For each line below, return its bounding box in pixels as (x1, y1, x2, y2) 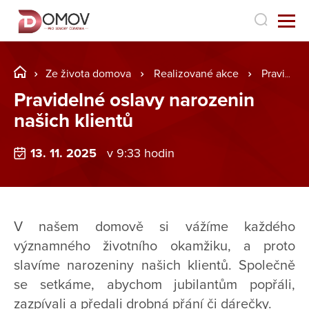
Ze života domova (46, 67, 131, 81)
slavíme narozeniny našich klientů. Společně (14, 257, 295, 275)
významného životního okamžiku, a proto (14, 238, 295, 255)
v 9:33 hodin (106, 146, 175, 161)
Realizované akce (154, 67, 239, 81)
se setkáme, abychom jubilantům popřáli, (14, 277, 295, 294)
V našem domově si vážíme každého (14, 219, 295, 236)
